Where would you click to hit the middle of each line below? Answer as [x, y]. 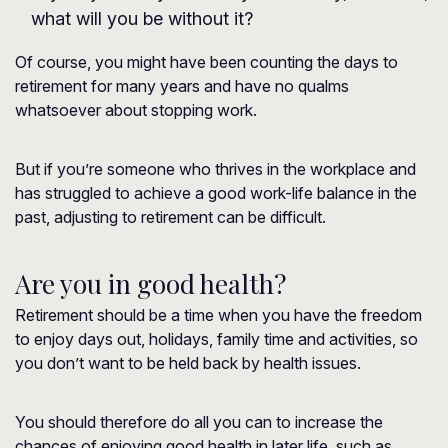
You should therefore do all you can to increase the [199, 422]
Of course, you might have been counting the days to [206, 62]
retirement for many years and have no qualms [182, 86]
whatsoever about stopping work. [136, 110]
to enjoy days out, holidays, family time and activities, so [216, 339]
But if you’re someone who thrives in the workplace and [215, 169]
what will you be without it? [142, 18]
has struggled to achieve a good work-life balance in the [216, 193]
